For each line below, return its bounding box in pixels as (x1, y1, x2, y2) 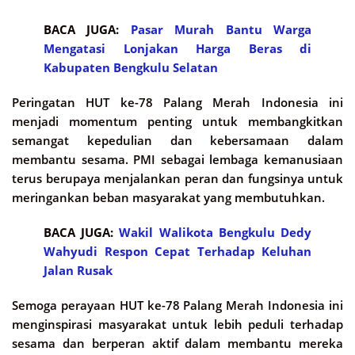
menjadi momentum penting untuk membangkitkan (12, 113, 343, 129)
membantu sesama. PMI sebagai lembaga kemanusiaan (12, 151, 343, 167)
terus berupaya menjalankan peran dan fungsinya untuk (12, 170, 343, 186)
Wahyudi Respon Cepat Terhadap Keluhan (44, 242, 311, 259)
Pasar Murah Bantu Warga (130, 21, 312, 37)
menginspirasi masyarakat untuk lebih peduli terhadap (12, 315, 343, 332)
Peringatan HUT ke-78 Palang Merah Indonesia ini (12, 94, 343, 110)
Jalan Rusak (44, 261, 113, 278)
